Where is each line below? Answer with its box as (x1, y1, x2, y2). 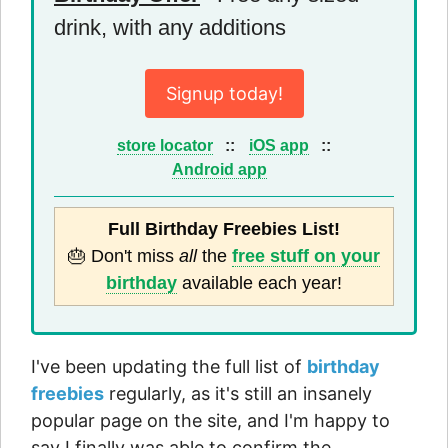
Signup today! (165, 83, 283, 105)
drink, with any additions (54, 15, 286, 41)
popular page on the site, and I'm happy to (31, 410, 390, 432)
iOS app (248, 136, 309, 155)
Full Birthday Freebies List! (108, 219, 340, 240)
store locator (117, 136, 214, 155)
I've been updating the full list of (31, 356, 307, 378)
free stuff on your (232, 246, 380, 267)
